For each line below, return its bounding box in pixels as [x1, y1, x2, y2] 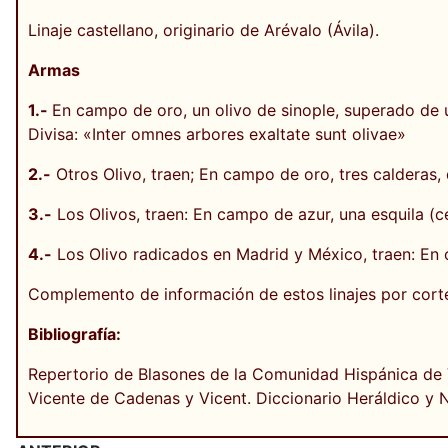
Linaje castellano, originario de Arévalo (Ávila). [28, 19, 379, 40]
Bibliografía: [28, 323, 121, 344]
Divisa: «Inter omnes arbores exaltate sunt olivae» [28, 123, 406, 144]
